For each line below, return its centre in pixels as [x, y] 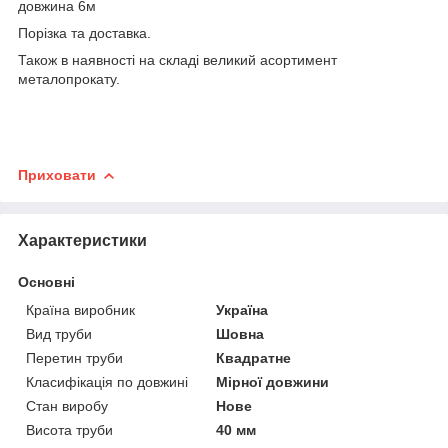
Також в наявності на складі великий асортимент [177, 59]
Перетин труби [74, 357]
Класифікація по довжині [107, 381]
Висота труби [69, 429]
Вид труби [59, 333]
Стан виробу [67, 405]
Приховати [57, 174]
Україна [242, 309]
